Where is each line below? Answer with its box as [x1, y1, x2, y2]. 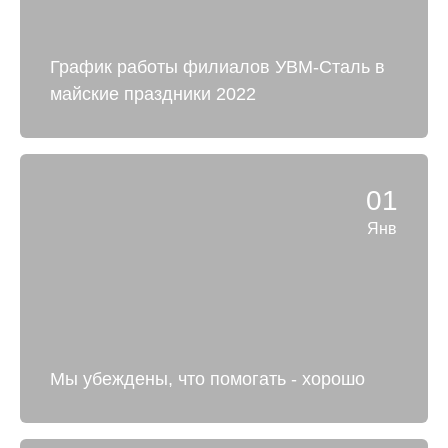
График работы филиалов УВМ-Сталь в [50, 57, 385, 77]
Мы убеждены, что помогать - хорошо [50, 369, 365, 389]
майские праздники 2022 [50, 84, 256, 104]
